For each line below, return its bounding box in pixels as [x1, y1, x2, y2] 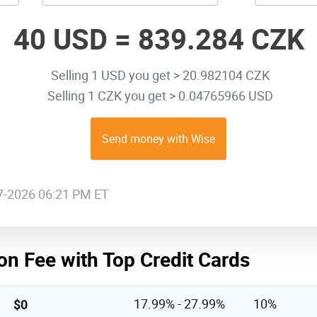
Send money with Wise [102, 132, 215, 146]
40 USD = [13, 20, 138, 58]
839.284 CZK [137, 20, 304, 58]
